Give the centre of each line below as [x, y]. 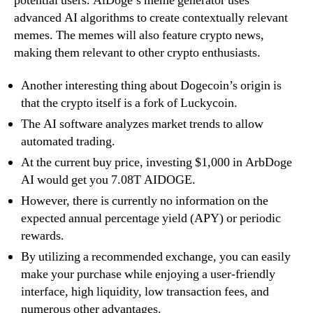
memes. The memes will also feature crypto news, [139, 35]
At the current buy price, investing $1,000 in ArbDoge [156, 163]
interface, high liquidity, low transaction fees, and [145, 292]
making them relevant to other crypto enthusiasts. [137, 52]
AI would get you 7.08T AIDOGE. [108, 180]
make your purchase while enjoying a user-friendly [148, 275]
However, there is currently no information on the [145, 201]
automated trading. [68, 142]
